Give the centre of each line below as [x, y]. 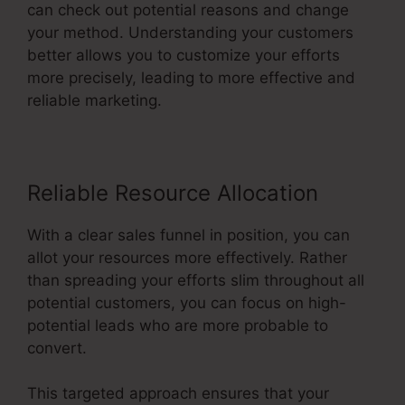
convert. [57, 348]
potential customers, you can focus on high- [187, 302]
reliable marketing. [94, 100]
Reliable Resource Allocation [173, 193]
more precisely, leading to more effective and [191, 77]
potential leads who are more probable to [178, 325]
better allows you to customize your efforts [184, 55]
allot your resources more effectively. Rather [187, 257]
